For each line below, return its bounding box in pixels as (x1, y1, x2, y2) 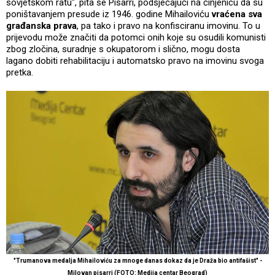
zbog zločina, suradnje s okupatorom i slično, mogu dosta (6, 44, 240, 55)
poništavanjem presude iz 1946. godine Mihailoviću (6, 9, 212, 20)
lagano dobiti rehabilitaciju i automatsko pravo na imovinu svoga (6, 55, 264, 67)
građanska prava (6, 20, 77, 32)
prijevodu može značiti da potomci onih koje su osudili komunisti (6, 32, 266, 44)
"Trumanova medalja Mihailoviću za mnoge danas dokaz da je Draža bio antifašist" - (13, 257, 262, 265)
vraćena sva (212, 9, 262, 20)
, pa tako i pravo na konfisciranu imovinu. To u (77, 20, 260, 32)
